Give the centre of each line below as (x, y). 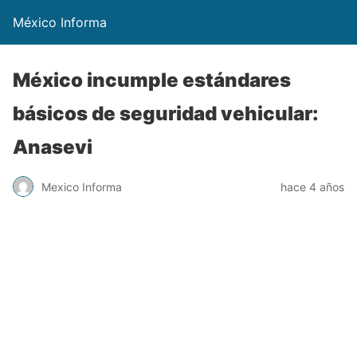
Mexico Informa (82, 186)
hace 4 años (312, 186)
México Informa (60, 22)
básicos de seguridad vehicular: (166, 114)
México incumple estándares (152, 80)
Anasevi (53, 147)
